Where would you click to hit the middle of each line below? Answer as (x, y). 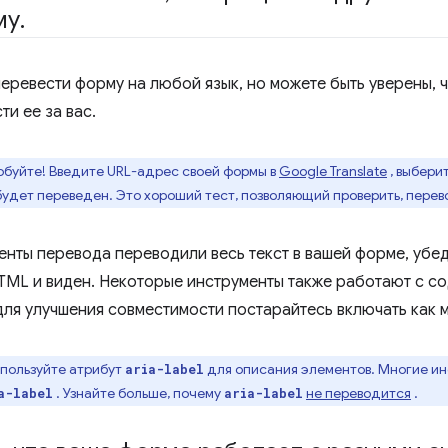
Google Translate (333, 171)
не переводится (358, 393)
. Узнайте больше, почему (138, 393)
